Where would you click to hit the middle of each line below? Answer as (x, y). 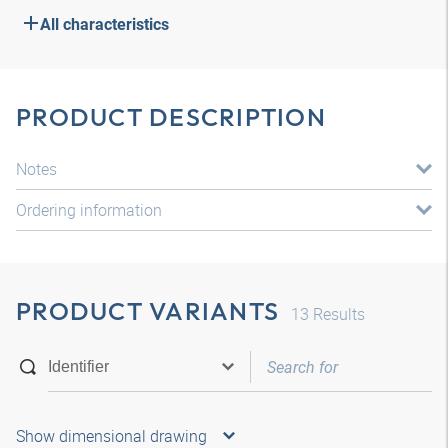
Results (337, 314)
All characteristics (104, 24)
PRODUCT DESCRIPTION (171, 117)
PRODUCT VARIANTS (147, 311)
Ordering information (89, 210)
